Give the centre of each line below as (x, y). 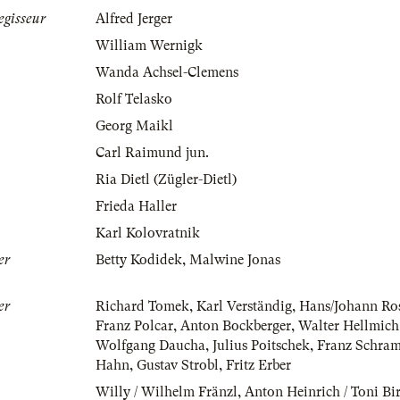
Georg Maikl (134, 126)
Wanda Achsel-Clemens (167, 73)
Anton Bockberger (236, 326)
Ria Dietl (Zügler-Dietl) (166, 180)
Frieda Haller (136, 207)
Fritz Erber (258, 366)
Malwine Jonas (235, 260)
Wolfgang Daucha (150, 346)
